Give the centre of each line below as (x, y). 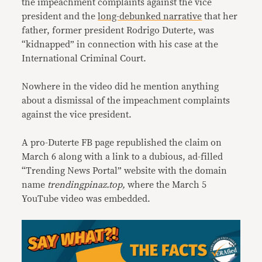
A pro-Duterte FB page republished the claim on (122, 143)
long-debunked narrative (150, 16)
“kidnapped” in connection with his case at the (120, 44)
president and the (60, 16)
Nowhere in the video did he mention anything (120, 87)
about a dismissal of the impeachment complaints (126, 101)
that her (220, 16)
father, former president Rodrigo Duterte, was (118, 30)
